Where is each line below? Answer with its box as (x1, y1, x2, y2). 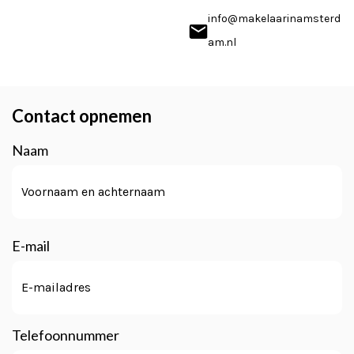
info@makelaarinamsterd (208, 12, 341, 25)
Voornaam (11, 221, 66, 235)
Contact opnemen (12, 105, 152, 126)
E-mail (12, 237, 50, 254)
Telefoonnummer (12, 326, 119, 344)
